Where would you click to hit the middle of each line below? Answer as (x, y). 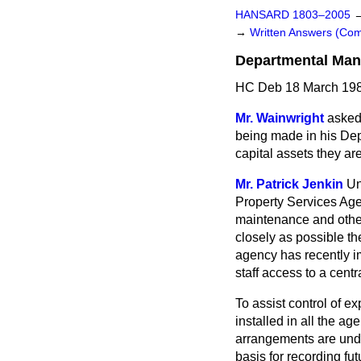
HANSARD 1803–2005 (293, 15)
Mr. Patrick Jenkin (289, 184)
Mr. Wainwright (280, 118)
